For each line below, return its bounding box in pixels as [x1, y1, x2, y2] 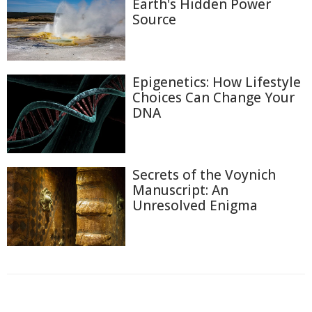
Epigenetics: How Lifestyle [132, 72, 301, 91]
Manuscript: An [132, 180, 228, 199]
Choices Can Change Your [132, 88, 295, 107]
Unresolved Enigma [132, 196, 258, 214]
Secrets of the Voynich [132, 165, 276, 184]
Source [132, 10, 176, 29]
